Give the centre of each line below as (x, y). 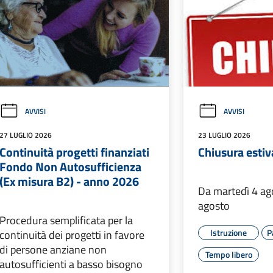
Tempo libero (229, 255)
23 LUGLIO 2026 (225, 135)
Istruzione (229, 233)
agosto (214, 206)
